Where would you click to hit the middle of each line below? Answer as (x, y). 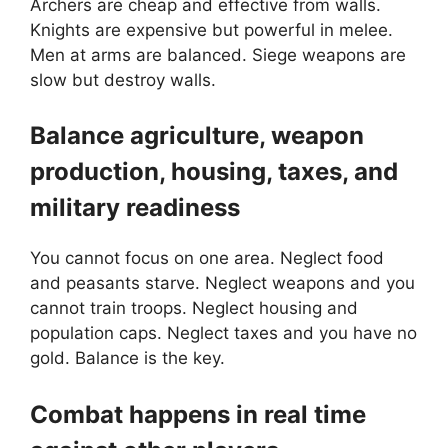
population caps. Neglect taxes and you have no (223, 333)
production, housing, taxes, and (214, 172)
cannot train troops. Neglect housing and (194, 308)
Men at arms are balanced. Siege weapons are (218, 54)
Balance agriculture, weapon (197, 136)
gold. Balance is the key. (127, 358)
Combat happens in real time (198, 414)
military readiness (135, 208)
